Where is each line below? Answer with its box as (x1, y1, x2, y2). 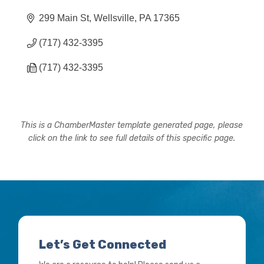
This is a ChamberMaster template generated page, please (21, 120, 243, 130)
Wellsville (94, 12, 135, 23)
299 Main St (39, 12, 90, 23)
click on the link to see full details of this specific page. (28, 133, 236, 143)
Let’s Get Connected (39, 237, 167, 252)
